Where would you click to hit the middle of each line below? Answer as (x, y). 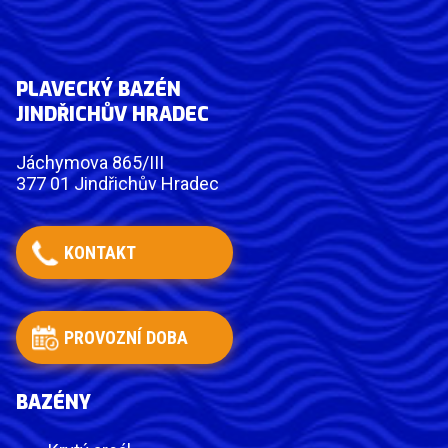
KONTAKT (100, 253)
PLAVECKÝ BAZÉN (98, 89)
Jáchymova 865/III (90, 163)
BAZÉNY (53, 402)
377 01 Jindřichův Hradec (117, 184)
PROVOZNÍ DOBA (126, 338)
